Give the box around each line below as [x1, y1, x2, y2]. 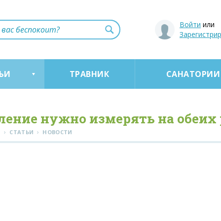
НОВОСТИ [42, 128, 73, 136]
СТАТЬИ [9, 128, 34, 136]
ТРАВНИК [69, 69, 110, 79]
